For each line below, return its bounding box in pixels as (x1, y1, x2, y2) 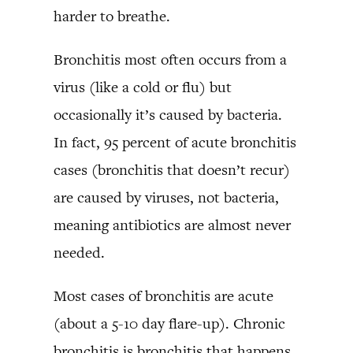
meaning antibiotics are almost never (54, 214, 291, 235)
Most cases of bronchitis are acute (54, 285, 273, 306)
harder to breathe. (54, 6, 170, 26)
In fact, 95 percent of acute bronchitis (54, 132, 296, 152)
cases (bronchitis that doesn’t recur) (54, 159, 290, 180)
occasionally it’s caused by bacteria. (54, 104, 282, 124)
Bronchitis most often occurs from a (54, 49, 287, 69)
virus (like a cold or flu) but (54, 76, 232, 97)
